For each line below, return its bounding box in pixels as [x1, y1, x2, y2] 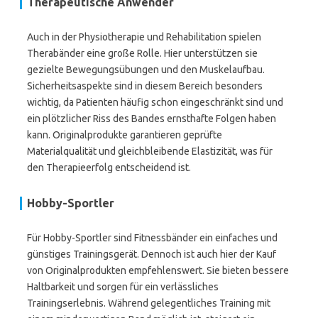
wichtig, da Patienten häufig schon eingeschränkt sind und [27, 97, 283, 108]
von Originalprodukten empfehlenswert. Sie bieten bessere [27, 265, 289, 276]
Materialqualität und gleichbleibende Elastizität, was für [27, 146, 273, 157]
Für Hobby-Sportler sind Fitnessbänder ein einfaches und [27, 232, 278, 243]
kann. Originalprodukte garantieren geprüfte [27, 129, 222, 141]
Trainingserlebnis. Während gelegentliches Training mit [27, 297, 270, 309]
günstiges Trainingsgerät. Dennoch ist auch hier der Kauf [27, 248, 276, 260]
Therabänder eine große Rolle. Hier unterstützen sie [27, 48, 258, 59]
